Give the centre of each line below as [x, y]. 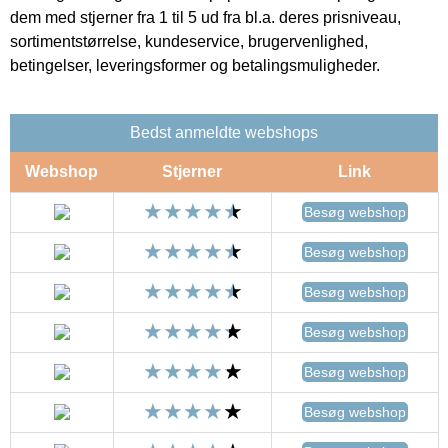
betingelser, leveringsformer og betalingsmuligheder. [195, 65]
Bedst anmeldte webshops [224, 132]
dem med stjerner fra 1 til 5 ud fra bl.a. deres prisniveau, [205, 17]
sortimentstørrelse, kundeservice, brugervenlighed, [189, 41]
